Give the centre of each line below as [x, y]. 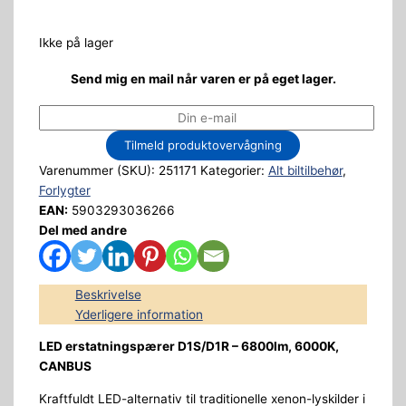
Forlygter [64, 190]
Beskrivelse [108, 294]
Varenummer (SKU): [98, 170]
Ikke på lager [76, 42]
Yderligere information [139, 314]
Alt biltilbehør [305, 170]
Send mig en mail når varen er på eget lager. [203, 78]
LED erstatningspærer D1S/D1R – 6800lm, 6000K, [188, 347]
